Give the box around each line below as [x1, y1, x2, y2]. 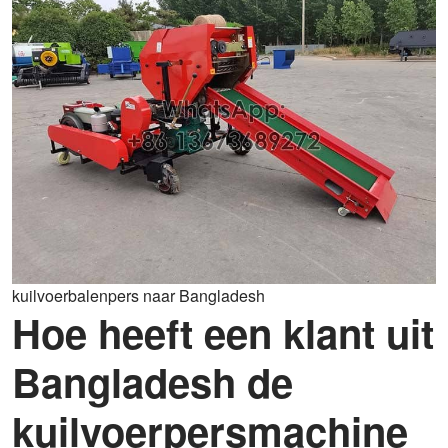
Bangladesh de [12, 353, 293, 410]
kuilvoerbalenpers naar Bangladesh [12, 284, 265, 307]
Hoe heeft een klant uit [12, 304, 434, 361]
